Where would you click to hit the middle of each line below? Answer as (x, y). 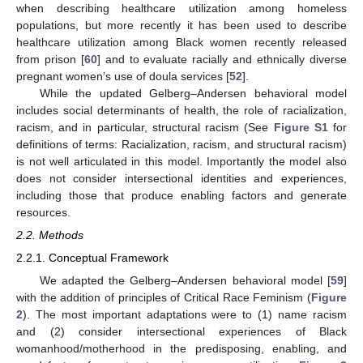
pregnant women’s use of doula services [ (123, 77)
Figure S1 (301, 128)
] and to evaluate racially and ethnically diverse (222, 60)
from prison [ (50, 60)
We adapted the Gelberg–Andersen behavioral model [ (185, 280)
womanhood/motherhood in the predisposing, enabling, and (181, 348)
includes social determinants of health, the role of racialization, (181, 111)
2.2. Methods (50, 235)
